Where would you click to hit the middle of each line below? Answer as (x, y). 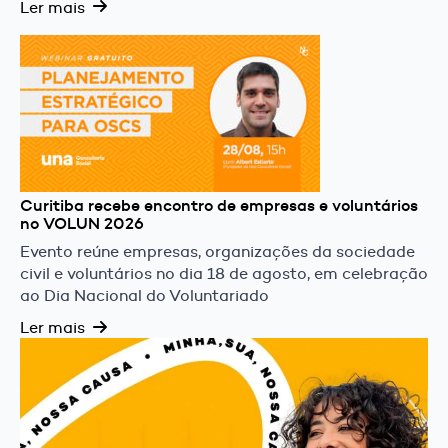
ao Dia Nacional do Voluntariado (144, 296)
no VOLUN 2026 (82, 223)
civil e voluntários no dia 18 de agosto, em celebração (224, 274)
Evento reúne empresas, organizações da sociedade (217, 252)
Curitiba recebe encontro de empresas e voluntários (219, 205)
